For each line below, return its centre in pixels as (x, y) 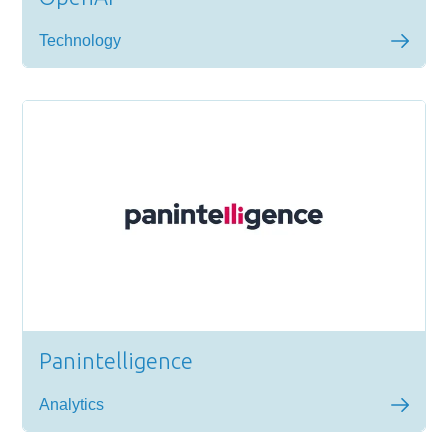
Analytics (72, 404)
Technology (80, 40)
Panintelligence (116, 360)
